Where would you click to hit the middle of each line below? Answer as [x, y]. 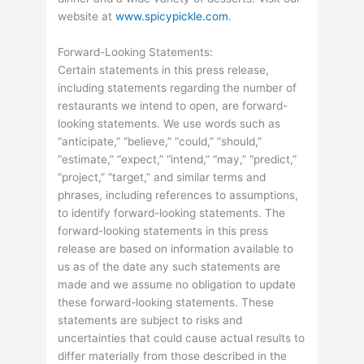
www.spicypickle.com [172, 16]
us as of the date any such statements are [169, 266]
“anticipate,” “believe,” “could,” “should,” [160, 141]
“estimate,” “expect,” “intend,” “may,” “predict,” [178, 159]
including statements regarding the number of [178, 87]
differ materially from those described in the [173, 355]
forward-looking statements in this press [163, 230]
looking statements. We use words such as [169, 123]
